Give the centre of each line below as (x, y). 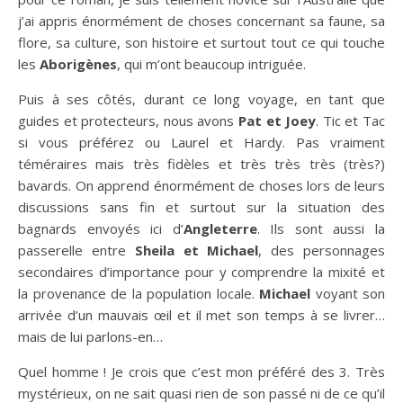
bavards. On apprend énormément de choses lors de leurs (201, 185)
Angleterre (220, 228)
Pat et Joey (278, 120)
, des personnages (322, 250)
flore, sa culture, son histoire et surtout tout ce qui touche (201, 42)
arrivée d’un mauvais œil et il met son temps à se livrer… (201, 314)
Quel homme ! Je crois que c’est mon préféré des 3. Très (201, 371)
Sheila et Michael (197, 250)
